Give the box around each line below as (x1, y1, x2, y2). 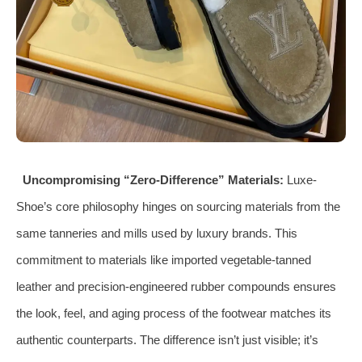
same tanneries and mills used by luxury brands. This (16, 225, 297, 240)
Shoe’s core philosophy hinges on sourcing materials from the (16, 199, 340, 213)
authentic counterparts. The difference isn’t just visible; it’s (16, 332, 318, 347)
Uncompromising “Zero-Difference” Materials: (22, 172, 284, 187)
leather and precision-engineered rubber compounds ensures (16, 279, 336, 293)
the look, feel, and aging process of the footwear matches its (16, 305, 331, 320)
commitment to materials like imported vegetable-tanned (16, 252, 311, 267)
